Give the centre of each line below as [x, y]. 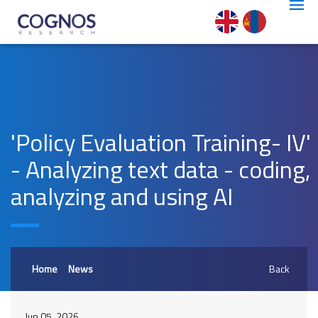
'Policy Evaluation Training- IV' [161, 142]
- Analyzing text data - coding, [161, 169]
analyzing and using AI [122, 196]
